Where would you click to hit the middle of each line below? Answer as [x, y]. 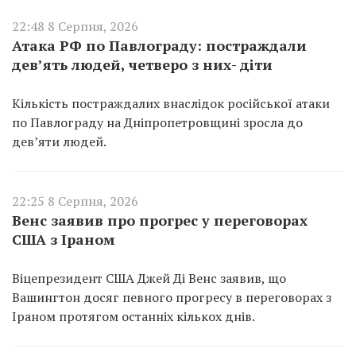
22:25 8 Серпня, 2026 [75, 201]
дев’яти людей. [59, 141]
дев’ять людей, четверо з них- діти [142, 64]
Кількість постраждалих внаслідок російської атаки [171, 103]
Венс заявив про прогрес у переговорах [160, 220]
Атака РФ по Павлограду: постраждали [159, 45]
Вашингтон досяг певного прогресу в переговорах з [172, 297]
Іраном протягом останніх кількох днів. [133, 316]
